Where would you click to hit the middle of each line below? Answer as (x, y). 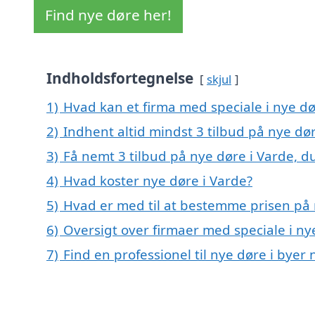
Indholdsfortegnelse (120, 78)
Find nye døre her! (108, 15)
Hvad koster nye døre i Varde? (158, 181)
